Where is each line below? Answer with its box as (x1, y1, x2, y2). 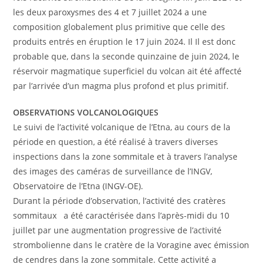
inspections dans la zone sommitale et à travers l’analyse (13, 151, 238, 163)
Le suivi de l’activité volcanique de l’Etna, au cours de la (13, 121, 231, 133)
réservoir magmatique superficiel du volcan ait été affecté (13, 65, 242, 77)
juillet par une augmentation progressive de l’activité (13, 225, 222, 236)
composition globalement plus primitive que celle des (13, 21, 226, 33)
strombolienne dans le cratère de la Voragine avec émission (13, 239, 250, 251)
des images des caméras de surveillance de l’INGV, (13, 166, 213, 177)
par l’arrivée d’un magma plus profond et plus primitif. (13, 80, 229, 92)
